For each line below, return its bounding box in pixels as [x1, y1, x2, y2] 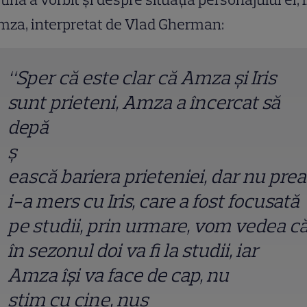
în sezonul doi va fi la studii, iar [8, 238, 258, 262]
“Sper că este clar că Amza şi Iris [8, 65, 276, 89]
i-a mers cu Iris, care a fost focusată [8, 188, 299, 212]
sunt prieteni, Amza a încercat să [8, 90, 280, 114]
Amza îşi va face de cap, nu [8, 262, 229, 286]
